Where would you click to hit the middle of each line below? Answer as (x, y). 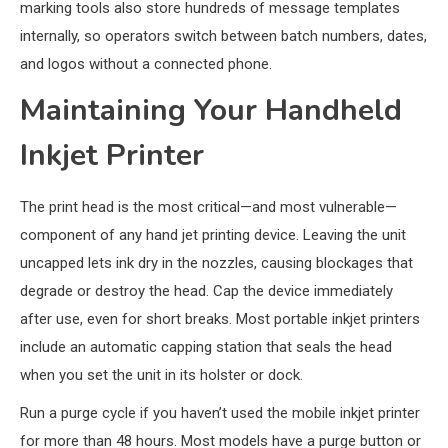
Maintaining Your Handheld (211, 111)
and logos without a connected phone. (146, 64)
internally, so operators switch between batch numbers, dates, (223, 36)
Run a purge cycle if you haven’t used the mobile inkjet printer (220, 413)
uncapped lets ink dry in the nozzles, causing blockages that (216, 263)
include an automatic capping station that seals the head (206, 347)
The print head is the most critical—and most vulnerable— (208, 207)
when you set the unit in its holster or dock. (161, 375)
